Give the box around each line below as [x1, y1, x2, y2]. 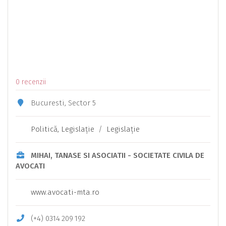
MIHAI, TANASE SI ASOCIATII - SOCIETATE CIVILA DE [30, 151, 204, 160]
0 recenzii [16, 78, 46, 87]
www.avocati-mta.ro [30, 188, 99, 197]
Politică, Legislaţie [30, 125, 94, 134]
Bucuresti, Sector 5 [28, 98, 96, 108]
